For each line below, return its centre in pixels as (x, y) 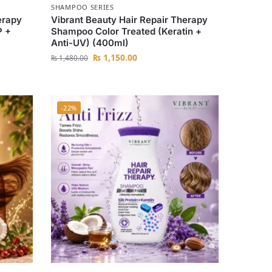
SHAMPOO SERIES (83, 7)
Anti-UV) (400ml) (90, 43)
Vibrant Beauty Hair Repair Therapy (130, 20)
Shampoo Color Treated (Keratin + (127, 32)
